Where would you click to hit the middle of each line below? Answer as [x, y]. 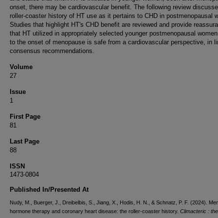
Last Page [25, 141]
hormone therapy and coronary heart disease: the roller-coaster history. [95, 211]
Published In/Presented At [49, 190]
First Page [25, 117]
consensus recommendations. [52, 51]
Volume [21, 67]
